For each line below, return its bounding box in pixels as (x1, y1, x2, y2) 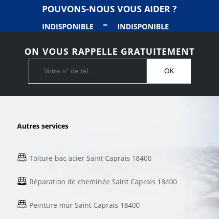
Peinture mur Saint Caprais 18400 (29, 200, 140, 210)
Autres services (17, 121, 68, 131)
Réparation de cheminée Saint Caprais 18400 (29, 176, 177, 186)
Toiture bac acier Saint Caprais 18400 (29, 153, 152, 163)
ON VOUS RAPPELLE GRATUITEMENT (24, 45, 195, 57)
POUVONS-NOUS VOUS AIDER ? (42, 3, 177, 15)
